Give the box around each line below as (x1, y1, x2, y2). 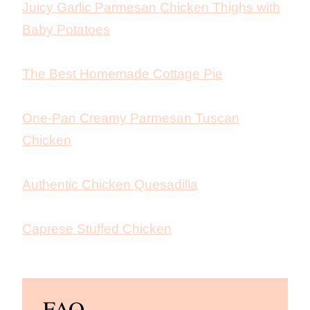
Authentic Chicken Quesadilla (22, 177, 198, 192)
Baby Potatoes (22, 22, 110, 37)
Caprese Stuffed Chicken (22, 221, 172, 237)
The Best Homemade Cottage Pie (22, 66, 223, 82)
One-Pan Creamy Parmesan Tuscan (22, 111, 239, 126)
